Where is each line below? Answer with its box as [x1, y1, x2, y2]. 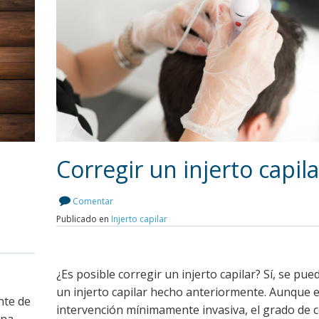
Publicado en [56, 212, 111, 225]
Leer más [184, 218, 235, 235]
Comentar [73, 194, 113, 207]
